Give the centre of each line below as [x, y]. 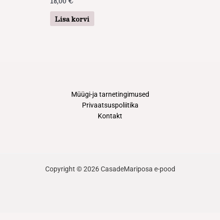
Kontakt [110, 116]
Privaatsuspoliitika [110, 105]
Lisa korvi [72, 19]
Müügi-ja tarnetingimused [110, 94]
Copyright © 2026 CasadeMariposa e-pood [110, 169]
